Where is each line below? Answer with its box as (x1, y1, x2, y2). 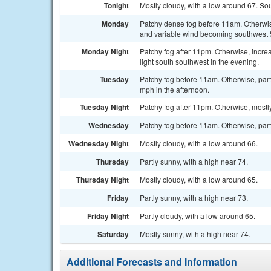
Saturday (97, 229, 129, 240)
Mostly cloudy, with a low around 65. (140, 174, 258, 184)
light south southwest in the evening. (140, 56, 259, 67)
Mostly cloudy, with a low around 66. (140, 138, 258, 148)
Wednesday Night (68, 138, 129, 149)
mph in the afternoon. (140, 84, 209, 94)
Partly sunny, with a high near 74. (140, 156, 248, 166)
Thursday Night (76, 174, 129, 185)
